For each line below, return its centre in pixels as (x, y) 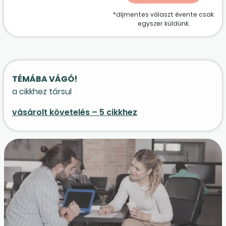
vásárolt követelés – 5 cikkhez (75, 112)
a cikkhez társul (42, 91)
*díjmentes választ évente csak (163, 14)
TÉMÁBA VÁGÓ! (45, 79)
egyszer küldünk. (163, 23)
